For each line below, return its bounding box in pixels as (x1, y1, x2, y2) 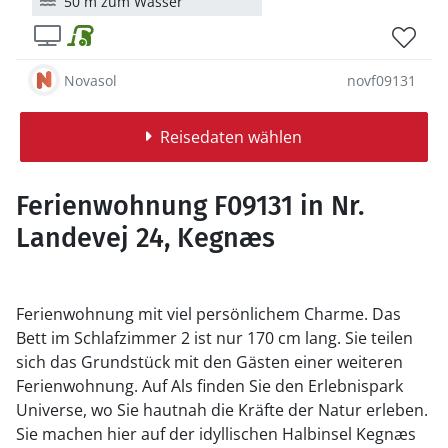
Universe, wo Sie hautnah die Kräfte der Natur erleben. (16, 399, 428, 421)
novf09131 (347, 70, 416, 90)
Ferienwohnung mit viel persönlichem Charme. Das (16, 303, 401, 325)
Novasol (64, 70, 117, 90)
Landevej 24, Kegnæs (16, 222, 275, 254)
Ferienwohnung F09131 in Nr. (16, 190, 364, 222)
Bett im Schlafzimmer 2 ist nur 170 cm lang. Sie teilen (16, 327, 413, 349)
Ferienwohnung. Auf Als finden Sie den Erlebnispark (16, 375, 403, 397)
